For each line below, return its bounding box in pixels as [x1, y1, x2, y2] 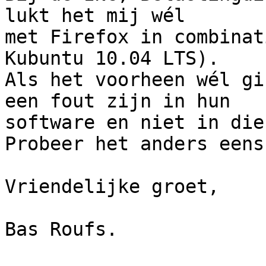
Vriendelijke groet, [5, 176, 219, 198]
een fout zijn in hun [5, 90, 230, 112]
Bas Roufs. [5, 218, 118, 240]
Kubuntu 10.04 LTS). [5, 47, 219, 69]
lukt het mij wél [5, 5, 185, 27]
